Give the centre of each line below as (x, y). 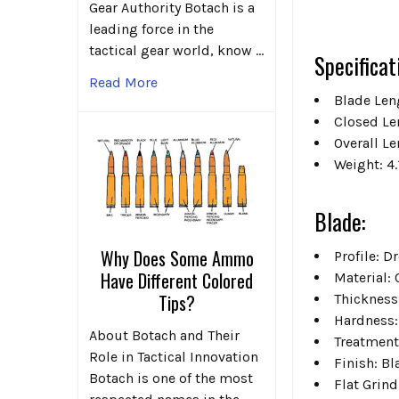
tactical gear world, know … (176, 51)
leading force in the (151, 29)
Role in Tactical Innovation (174, 356)
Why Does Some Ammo (177, 258)
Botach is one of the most (171, 378)
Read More (123, 83)
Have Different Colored (177, 280)
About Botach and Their (164, 335)
